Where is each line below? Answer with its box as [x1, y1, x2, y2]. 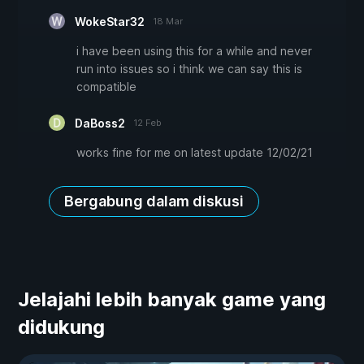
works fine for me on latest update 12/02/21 [76, 145, 313, 160]
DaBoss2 [75, 116, 125, 131]
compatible [76, 80, 136, 94]
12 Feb [133, 117, 162, 129]
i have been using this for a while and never [76, 44, 312, 58]
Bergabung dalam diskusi [64, 193, 244, 210]
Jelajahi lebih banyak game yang [18, 288, 326, 312]
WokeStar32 [75, 15, 145, 29]
